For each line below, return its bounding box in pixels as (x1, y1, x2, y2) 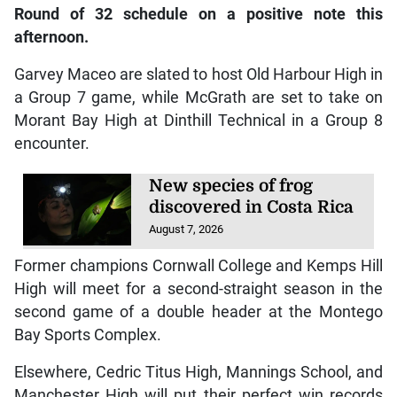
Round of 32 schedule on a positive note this (13, 4, 384, 23)
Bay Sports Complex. (13, 325, 161, 344)
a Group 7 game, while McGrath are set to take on (13, 88, 384, 106)
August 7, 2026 (149, 222, 224, 236)
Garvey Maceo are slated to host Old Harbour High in (13, 65, 384, 83)
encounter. (13, 134, 90, 152)
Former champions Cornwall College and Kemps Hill (13, 256, 384, 275)
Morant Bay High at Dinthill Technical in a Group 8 (13, 111, 384, 129)
